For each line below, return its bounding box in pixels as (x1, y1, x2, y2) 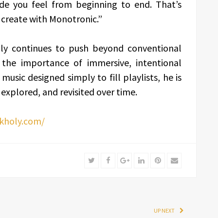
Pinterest (160, 155, 190, 164)
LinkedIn (144, 155, 170, 164)
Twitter (94, 155, 117, 164)
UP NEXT (154, 207, 175, 214)
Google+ (128, 155, 154, 164)
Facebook (109, 155, 139, 164)
